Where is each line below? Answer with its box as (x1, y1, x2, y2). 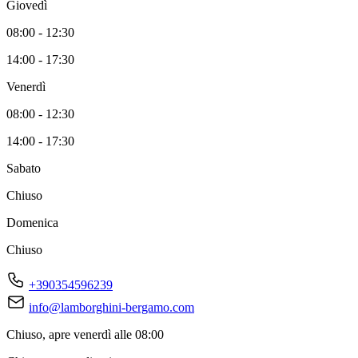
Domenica (6, 216, 58, 230)
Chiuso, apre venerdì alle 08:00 (6, 328, 164, 342)
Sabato (6, 161, 41, 176)
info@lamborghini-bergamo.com (29, 300, 194, 315)
